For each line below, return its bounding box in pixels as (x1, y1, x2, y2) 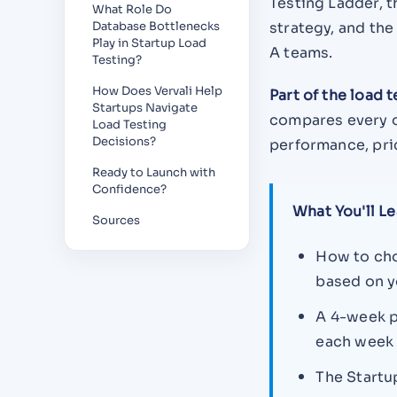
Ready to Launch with (92, 165, 215, 180)
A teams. (269, 43, 333, 63)
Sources (92, 213, 140, 228)
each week (315, 331, 394, 351)
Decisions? (92, 134, 156, 149)
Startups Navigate (92, 100, 198, 115)
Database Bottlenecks (92, 19, 220, 34)
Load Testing (92, 117, 167, 132)
